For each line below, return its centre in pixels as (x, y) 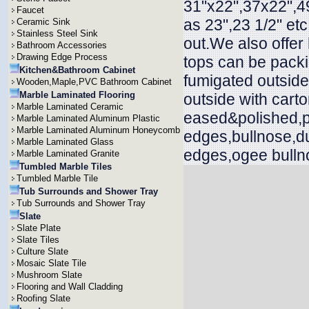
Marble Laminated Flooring (77, 95)
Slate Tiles (38, 240)
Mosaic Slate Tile (51, 263)
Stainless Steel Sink (57, 33)
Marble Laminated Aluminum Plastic (88, 118)
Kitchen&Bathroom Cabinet (77, 70)
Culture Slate (42, 251)
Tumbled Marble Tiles (66, 167)
